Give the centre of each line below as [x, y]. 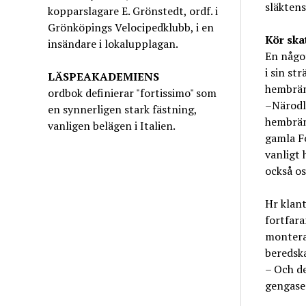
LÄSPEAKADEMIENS [104, 76]
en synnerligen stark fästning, [123, 109]
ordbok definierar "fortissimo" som [133, 93]
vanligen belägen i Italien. [112, 126]
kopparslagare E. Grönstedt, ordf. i [133, 11]
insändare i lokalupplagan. [113, 44]
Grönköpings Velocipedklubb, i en [131, 27]
